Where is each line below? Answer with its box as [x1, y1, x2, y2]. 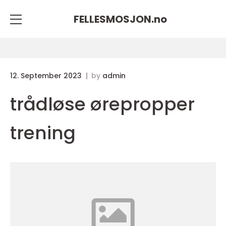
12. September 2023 [10, 71, 84, 81]
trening [10, 120, 76, 146]
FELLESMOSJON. [73, 12, 154, 26]
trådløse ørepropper [10, 91, 195, 117]
